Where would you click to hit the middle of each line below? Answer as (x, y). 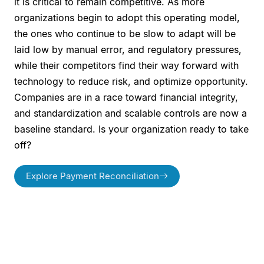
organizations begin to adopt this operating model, (127, 17)
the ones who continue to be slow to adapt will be (125, 33)
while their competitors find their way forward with (126, 65)
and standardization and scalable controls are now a (131, 113)
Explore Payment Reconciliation (93, 176)
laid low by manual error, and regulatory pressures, (128, 49)
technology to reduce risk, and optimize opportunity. (131, 81)
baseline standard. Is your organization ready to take (131, 129)
